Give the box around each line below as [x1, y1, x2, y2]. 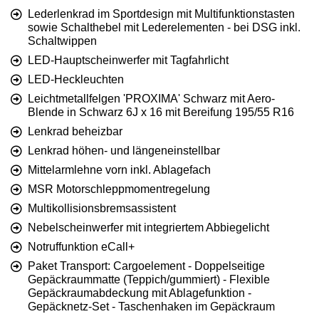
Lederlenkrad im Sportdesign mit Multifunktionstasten [28, 7, 295, 20]
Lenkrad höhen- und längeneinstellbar [28, 144, 220, 157]
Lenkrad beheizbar [28, 125, 122, 137]
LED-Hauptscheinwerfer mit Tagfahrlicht [28, 53, 229, 66]
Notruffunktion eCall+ [28, 240, 135, 253]
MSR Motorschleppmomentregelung [28, 182, 210, 195]
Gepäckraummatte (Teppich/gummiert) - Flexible [28, 273, 270, 286]
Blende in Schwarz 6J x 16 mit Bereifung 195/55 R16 [28, 105, 294, 118]
